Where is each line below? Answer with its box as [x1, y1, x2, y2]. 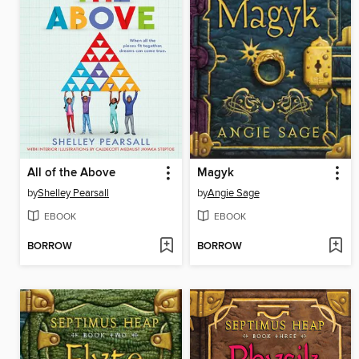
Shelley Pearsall [38, 187, 109, 200]
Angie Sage [207, 187, 260, 200]
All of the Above [27, 166, 115, 181]
